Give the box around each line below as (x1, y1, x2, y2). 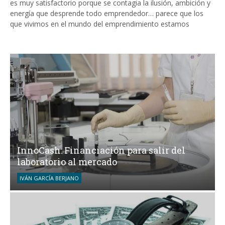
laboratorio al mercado (17, 155, 117, 168)
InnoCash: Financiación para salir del (17, 144, 185, 156)
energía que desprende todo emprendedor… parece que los (10, 8, 203, 18)
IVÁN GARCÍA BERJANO (20, 174, 79, 182)
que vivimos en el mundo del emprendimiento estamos (10, 19, 189, 29)
